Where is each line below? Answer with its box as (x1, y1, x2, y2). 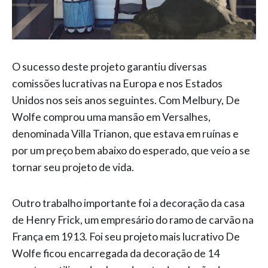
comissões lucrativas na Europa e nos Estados (12, 77, 223, 90)
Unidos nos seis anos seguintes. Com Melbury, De (12, 94, 240, 107)
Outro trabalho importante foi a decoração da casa (12, 197, 245, 210)
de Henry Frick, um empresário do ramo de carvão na (12, 214, 254, 227)
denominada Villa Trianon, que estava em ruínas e (12, 127, 239, 141)
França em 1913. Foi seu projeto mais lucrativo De (12, 230, 240, 243)
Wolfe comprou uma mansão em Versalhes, (12, 111, 211, 124)
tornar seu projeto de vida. (12, 161, 134, 174)
